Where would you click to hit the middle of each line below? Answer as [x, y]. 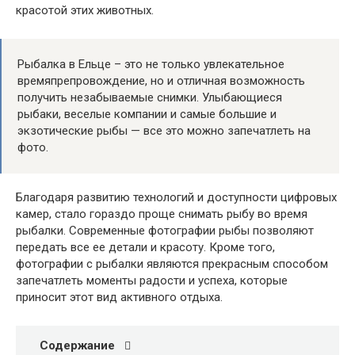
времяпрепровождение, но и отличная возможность [161, 81]
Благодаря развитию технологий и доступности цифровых [176, 198]
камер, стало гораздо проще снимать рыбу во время [162, 214]
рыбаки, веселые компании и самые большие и [147, 115]
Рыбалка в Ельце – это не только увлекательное [151, 65]
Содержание [77, 346]
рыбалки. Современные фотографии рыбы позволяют [165, 231]
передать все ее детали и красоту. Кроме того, [145, 248]
